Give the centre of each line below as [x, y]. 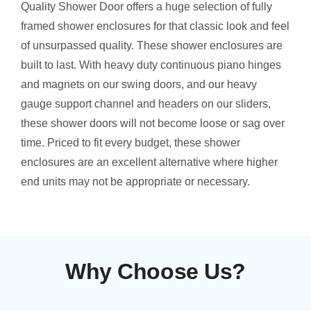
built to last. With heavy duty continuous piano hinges [151, 65]
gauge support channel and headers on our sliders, [145, 103]
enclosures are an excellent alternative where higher [149, 162]
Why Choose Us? [155, 272]
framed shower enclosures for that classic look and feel [155, 26]
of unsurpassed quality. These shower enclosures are [151, 45]
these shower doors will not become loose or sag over [152, 123]
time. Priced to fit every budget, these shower [130, 142]
